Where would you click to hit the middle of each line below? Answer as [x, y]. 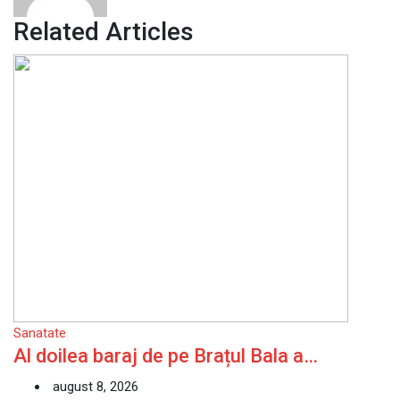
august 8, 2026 [94, 387]
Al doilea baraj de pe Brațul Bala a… [166, 356]
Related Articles [104, 32]
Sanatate [40, 333]
